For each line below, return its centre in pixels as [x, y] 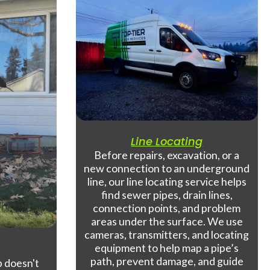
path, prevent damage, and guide [167, 261]
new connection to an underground [167, 168]
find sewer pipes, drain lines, [167, 195]
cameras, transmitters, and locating [167, 235]
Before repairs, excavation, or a [167, 155]
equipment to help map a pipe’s [167, 248]
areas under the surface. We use [167, 221]
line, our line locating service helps [167, 182]
